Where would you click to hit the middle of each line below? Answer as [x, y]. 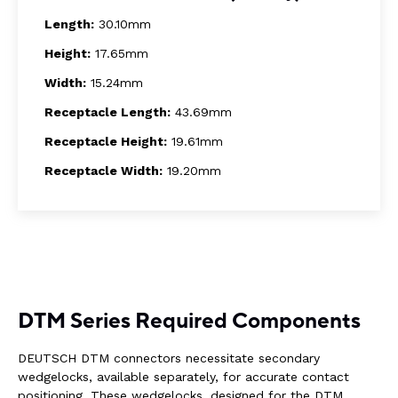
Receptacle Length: [107, 112]
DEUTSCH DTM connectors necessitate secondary [169, 358]
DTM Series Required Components [189, 322]
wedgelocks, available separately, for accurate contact [183, 377]
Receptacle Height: [106, 142]
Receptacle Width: [103, 171]
